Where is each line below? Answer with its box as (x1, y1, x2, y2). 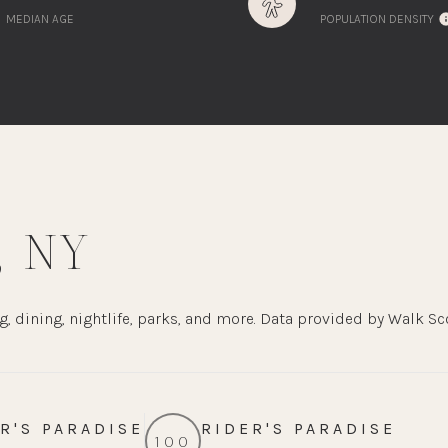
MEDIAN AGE (6, 12, 74, 27)
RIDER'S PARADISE (201, 419, 396, 439)
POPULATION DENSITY (320, 12, 434, 27)
